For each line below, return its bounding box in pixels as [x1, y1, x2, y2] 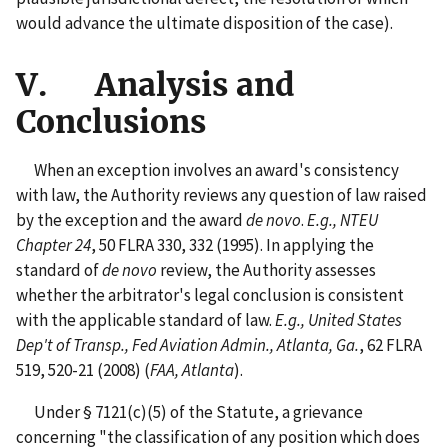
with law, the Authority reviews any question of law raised [16, 183, 427, 206]
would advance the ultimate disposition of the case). [16, 11, 393, 34]
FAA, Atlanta [150, 358, 234, 381]
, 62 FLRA [359, 333, 422, 356]
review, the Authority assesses [157, 258, 376, 281]
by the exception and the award [16, 208, 246, 231]
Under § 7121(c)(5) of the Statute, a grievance [16, 400, 363, 423]
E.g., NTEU [307, 208, 378, 231]
